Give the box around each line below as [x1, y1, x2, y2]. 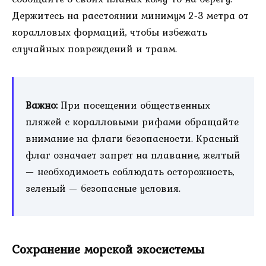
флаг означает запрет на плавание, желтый [26, 147, 240, 163]
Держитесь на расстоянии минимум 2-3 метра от [12, 8, 249, 24]
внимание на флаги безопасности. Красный [26, 130, 239, 146]
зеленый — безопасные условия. [26, 180, 180, 196]
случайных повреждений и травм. [12, 41, 177, 57]
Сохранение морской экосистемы [12, 240, 204, 259]
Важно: [26, 97, 58, 113]
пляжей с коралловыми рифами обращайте [26, 113, 239, 129]
